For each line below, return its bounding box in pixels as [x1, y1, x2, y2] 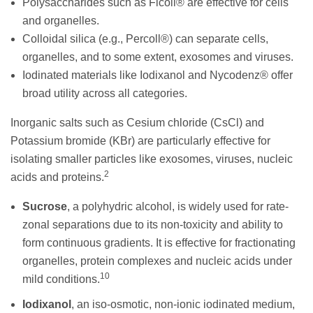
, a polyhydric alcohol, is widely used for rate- [67, 200, 289, 212]
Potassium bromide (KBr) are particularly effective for [10, 134, 270, 147]
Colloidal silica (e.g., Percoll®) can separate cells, [22, 32, 268, 45]
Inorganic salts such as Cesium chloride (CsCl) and [10, 116, 264, 129]
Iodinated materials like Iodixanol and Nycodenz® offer [22, 68, 293, 81]
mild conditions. [22, 272, 100, 285]
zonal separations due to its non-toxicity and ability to [22, 218, 283, 231]
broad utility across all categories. [22, 87, 187, 99]
